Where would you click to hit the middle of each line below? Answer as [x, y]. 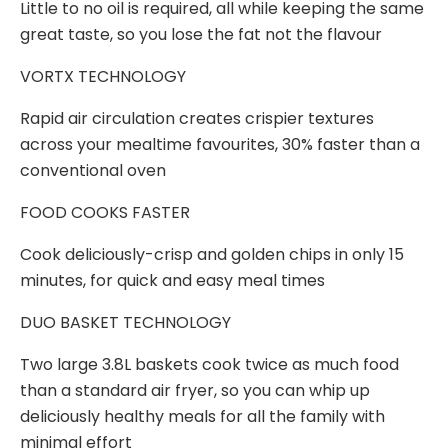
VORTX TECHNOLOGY [103, 76]
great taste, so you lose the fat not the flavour [201, 34]
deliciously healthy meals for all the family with [202, 416]
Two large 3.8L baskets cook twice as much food [209, 364]
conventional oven [93, 170]
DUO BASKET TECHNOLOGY [125, 322]
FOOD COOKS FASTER [105, 212]
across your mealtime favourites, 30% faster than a [220, 144]
